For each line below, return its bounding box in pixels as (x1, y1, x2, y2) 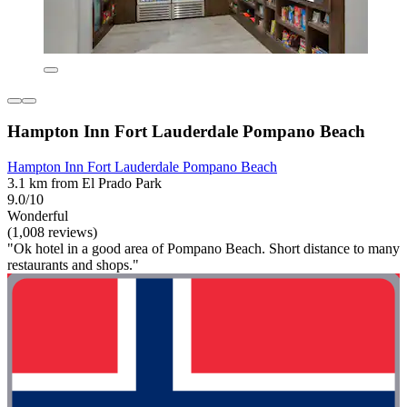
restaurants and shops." (7, 256, 139, 273)
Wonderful (7, 207, 68, 223)
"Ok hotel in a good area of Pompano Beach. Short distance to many (7, 240, 400, 256)
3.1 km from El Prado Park (7, 174, 162, 191)
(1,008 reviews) (7, 223, 97, 240)
